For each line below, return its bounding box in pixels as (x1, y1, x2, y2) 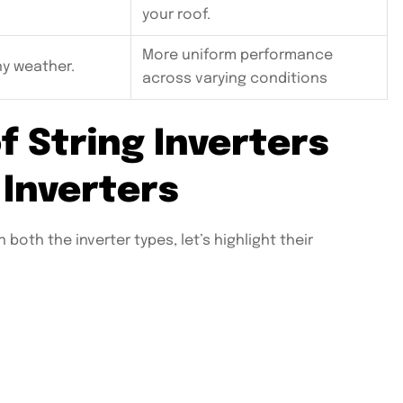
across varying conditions (142, 71, 327, 87)
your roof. (142, 7, 210, 23)
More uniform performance (142, 48, 333, 64)
